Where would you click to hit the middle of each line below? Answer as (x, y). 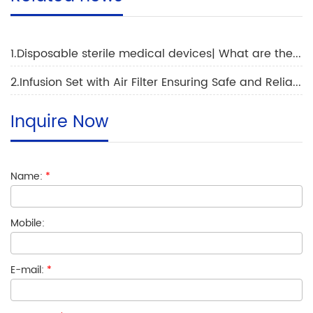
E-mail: (29, 270)
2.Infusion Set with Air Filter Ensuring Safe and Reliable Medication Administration (297, 83)
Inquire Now (59, 123)
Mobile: (28, 224)
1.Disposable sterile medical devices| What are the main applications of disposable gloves (297, 54)
